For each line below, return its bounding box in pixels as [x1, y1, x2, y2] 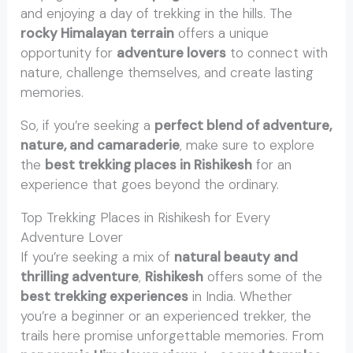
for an [252, 155, 292, 173]
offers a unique [174, 24, 269, 42]
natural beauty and [174, 247, 299, 266]
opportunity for [20, 43, 117, 61]
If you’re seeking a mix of [20, 247, 175, 266]
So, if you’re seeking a [20, 116, 155, 134]
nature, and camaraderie [20, 136, 180, 154]
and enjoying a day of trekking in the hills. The [20, 4, 293, 22]
